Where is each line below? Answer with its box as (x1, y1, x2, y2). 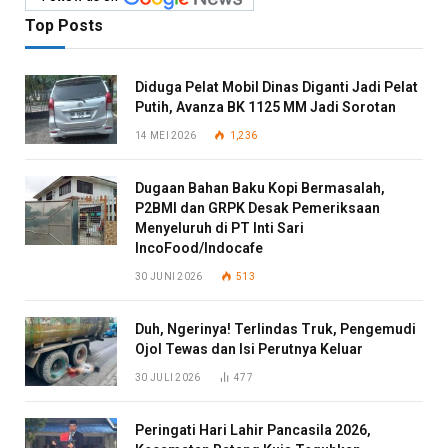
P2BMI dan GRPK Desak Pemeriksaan (135, 199, 380, 216)
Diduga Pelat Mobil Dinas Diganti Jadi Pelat (135, 78, 418, 95)
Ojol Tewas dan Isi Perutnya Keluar (135, 340, 363, 357)
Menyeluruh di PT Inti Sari (135, 219, 304, 236)
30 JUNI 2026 (135, 270, 203, 282)
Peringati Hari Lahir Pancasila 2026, (135, 421, 371, 438)
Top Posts (25, 15, 103, 35)
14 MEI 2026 (135, 129, 197, 141)
